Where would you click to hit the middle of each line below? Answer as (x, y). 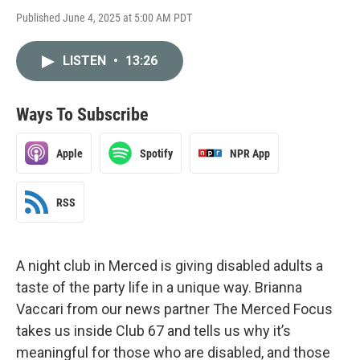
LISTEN (86, 61)
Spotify (156, 153)
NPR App (250, 153)
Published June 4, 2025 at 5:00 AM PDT (104, 18)
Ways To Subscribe (82, 115)
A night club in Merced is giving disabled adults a (170, 266)
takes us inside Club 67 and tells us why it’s (153, 331)
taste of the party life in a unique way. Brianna (159, 287)
